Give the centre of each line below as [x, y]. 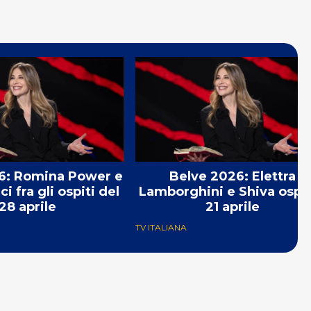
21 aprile [233, 207]
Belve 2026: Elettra [233, 176]
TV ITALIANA [161, 227]
